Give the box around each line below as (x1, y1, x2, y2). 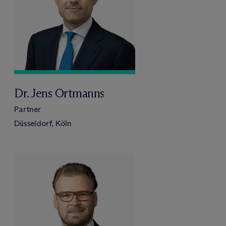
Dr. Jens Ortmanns (14, 85, 104, 100)
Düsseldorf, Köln (14, 118, 72, 128)
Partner (14, 104, 41, 114)
